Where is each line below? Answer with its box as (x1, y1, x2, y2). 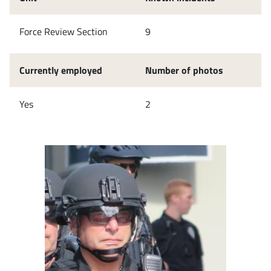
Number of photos (145, 62, 223, 77)
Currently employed (19, 62, 102, 77)
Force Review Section (19, 24, 108, 39)
